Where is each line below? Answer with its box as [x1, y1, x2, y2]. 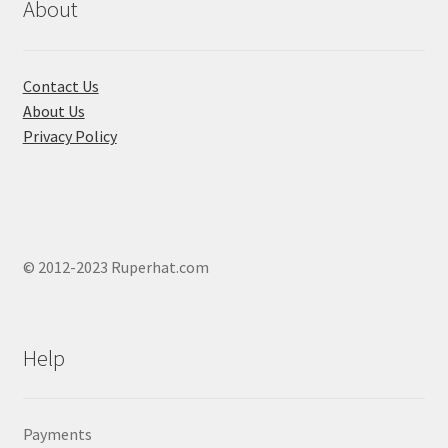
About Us [22, 100, 85, 121]
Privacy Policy [22, 125, 117, 146]
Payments [22, 424, 92, 445]
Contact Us [22, 75, 99, 96]
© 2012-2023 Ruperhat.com [22, 257, 209, 278]
